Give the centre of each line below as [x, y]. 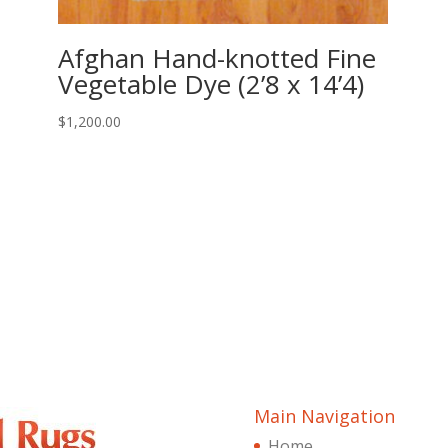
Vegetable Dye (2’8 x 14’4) [210, 84]
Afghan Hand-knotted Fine [216, 58]
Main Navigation [324, 415]
